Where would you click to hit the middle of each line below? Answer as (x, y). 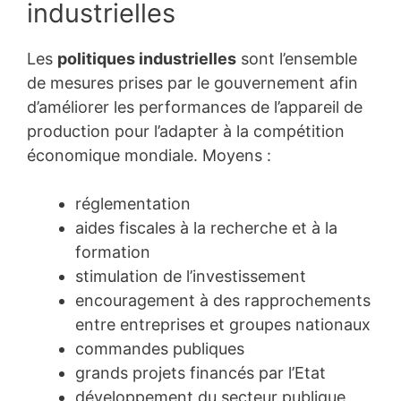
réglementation (133, 203)
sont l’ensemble (297, 58)
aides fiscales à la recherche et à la (206, 227)
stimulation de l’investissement (191, 276)
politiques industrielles (147, 58)
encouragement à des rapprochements (223, 300)
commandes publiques (160, 348)
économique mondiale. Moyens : (149, 155)
